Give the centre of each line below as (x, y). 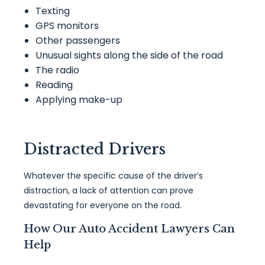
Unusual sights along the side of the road (129, 55)
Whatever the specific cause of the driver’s (113, 176)
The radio (57, 70)
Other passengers (78, 41)
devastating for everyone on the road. (103, 205)
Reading (54, 85)
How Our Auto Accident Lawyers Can (129, 229)
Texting (53, 11)
